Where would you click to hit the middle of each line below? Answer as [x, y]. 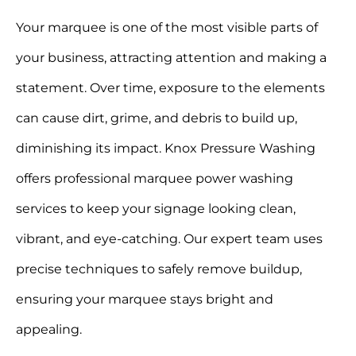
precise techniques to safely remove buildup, [159, 269]
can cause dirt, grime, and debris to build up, [157, 118]
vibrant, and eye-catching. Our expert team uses [169, 239]
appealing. [49, 330]
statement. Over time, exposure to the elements [170, 88]
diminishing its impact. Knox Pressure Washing [166, 149]
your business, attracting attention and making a [171, 58]
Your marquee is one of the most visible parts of [167, 28]
